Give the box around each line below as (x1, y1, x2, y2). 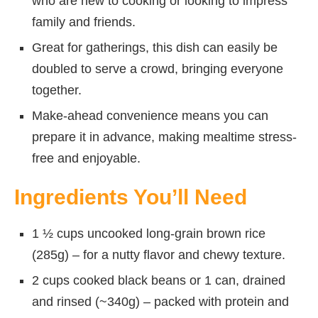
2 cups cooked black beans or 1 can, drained (32, 273, 285, 287)
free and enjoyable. (32, 150, 141, 165)
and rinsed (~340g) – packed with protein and (32, 294, 289, 309)
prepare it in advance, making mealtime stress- (32, 129, 297, 144)
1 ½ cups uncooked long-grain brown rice (32, 226, 265, 241)
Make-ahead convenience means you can (32, 108, 268, 123)
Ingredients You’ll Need (14, 185, 247, 209)
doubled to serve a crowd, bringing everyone (32, 61, 283, 76)
